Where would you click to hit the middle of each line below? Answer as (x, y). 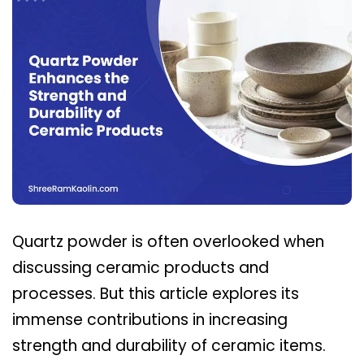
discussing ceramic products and (141, 267)
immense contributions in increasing (150, 319)
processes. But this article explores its (156, 293)
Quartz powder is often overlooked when (168, 241)
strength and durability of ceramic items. (169, 345)
